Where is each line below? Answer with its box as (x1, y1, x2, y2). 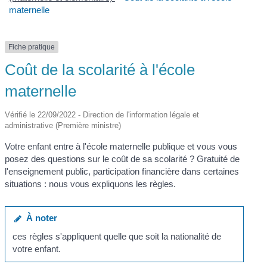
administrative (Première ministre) (5, 121, 122, 131)
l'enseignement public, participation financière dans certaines (5, 166, 240, 177)
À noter (21, 212, 57, 223)
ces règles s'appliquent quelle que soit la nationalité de (12, 231, 221, 242)
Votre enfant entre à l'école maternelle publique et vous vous (5, 141, 238, 152)
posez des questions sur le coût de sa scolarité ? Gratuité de (5, 154, 240, 164)
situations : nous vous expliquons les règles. (5, 179, 176, 190)
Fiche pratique (8, 43, 55, 52)
